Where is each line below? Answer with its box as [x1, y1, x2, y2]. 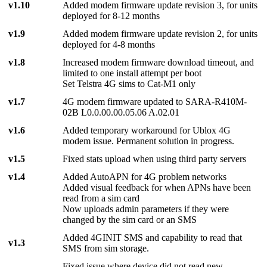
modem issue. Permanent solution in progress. [63, 136, 235, 147]
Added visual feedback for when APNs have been [63, 182, 252, 193]
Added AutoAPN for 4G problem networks [63, 172, 227, 182]
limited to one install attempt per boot [63, 68, 202, 79]
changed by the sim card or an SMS [63, 215, 197, 225]
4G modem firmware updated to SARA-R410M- [63, 97, 247, 107]
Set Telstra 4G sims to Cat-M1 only [63, 79, 196, 89]
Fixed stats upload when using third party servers [63, 154, 247, 164]
